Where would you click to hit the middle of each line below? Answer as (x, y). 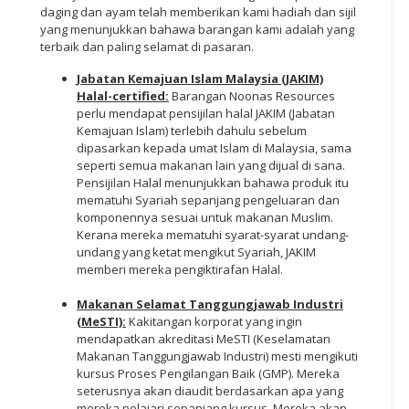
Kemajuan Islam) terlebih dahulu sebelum (192, 130)
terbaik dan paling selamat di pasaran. (147, 46)
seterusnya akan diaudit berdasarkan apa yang (210, 390)
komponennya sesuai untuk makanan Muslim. (205, 217)
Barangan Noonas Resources (253, 95)
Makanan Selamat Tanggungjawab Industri (210, 304)
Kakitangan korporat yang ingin (215, 321)
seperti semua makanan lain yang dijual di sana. (211, 165)
